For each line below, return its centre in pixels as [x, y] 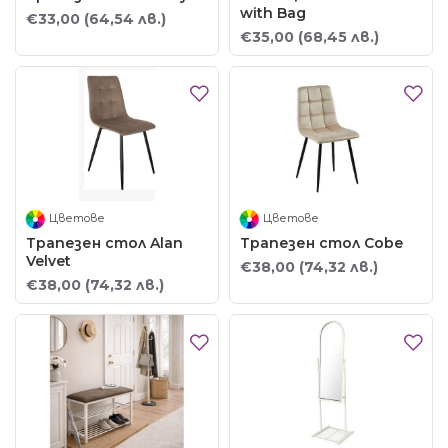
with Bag [272, 12]
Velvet [48, 261]
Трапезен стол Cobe [321, 243]
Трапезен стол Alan [104, 243]
